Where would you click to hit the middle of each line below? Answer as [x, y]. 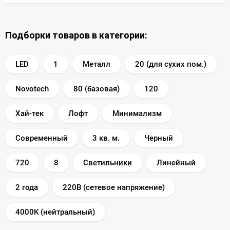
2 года [27, 187]
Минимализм [137, 113]
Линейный [176, 162]
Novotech [32, 89]
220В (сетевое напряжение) [114, 187]
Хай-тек [30, 113]
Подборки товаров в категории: [76, 35]
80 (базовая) [97, 89]
